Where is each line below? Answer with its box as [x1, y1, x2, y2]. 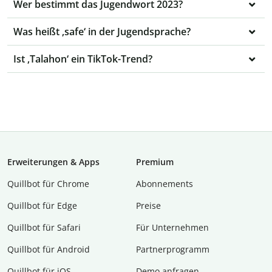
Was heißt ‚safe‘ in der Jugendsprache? [13, 24, 191, 38]
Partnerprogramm [136, 243, 209, 255]
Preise [136, 199, 161, 211]
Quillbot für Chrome [7, 177, 89, 189]
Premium [136, 155, 174, 168]
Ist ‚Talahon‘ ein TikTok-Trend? [13, 52, 152, 66]
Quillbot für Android [7, 243, 90, 255]
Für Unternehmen [136, 221, 209, 233]
